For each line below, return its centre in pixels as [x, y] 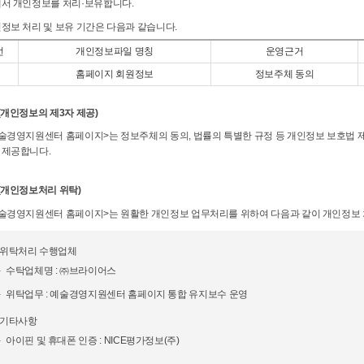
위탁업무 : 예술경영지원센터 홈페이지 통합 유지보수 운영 [127, 294]
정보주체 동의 [284, 74]
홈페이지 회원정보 [115, 74]
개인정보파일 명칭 [115, 51]
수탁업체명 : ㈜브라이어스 [61, 271]
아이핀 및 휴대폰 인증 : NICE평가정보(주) [93, 340]
